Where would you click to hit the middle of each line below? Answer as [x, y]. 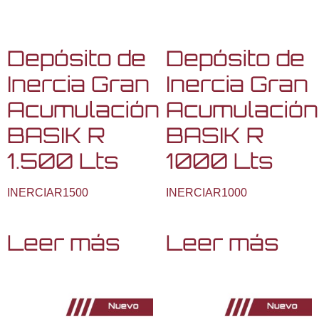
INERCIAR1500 [48, 193]
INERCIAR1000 [206, 193]
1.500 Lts [63, 161]
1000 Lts [219, 161]
